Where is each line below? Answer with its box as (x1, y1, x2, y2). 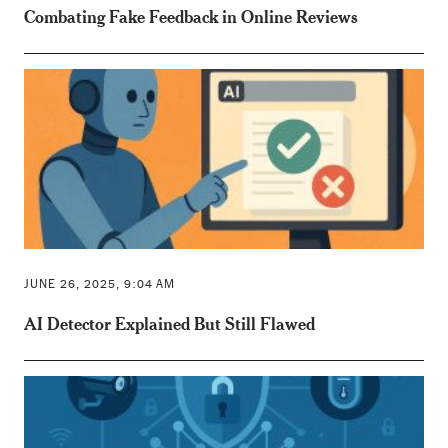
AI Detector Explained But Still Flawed (23, 311, 315, 335)
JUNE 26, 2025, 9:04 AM (23, 276, 175, 291)
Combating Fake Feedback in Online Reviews (23, 4, 358, 28)
